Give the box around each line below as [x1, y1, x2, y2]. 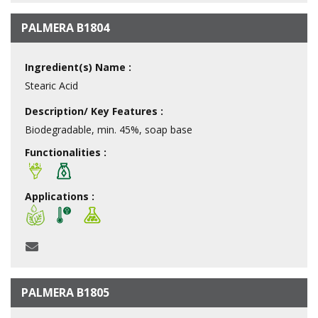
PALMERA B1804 [21, 19, 109, 35]
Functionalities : [25, 145, 106, 159]
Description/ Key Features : [25, 104, 163, 118]
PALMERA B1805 [21, 284, 109, 300]
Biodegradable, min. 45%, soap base [25, 122, 192, 136]
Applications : [25, 189, 94, 203]
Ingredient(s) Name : [25, 60, 131, 74]
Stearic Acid [25, 78, 78, 92]
